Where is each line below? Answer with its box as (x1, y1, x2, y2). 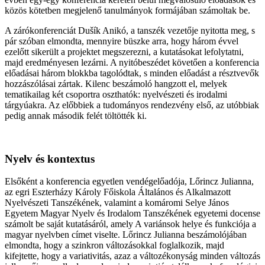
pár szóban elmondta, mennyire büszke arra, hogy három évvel (5, 35, 238, 46)
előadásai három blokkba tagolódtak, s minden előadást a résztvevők (5, 67, 259, 78)
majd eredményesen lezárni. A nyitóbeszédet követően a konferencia (5, 57, 259, 67)
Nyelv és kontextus (5, 152, 95, 165)
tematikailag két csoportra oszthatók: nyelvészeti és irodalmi (5, 89, 227, 99)
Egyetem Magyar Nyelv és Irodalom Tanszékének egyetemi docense (5, 208, 260, 219)
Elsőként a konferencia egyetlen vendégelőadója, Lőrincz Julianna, (5, 176, 254, 187)
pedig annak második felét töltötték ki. (5, 110, 147, 121)
